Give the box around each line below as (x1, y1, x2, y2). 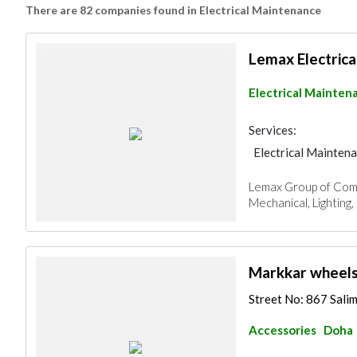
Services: (248, 123, 296, 137)
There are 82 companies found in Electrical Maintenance (25, 3, 321, 17)
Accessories (248, 323, 316, 337)
